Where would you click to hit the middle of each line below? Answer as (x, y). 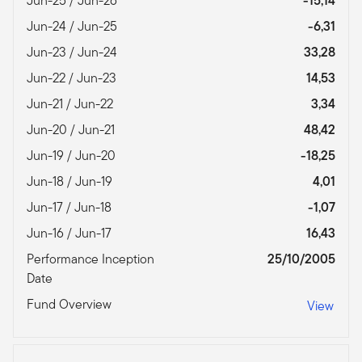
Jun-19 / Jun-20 (73, 155)
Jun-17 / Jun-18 (71, 207)
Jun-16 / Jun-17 (71, 233)
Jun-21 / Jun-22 (72, 103)
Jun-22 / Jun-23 (73, 78)
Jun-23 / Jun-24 (74, 52)
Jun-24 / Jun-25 (74, 26)
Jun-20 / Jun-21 (72, 129)
